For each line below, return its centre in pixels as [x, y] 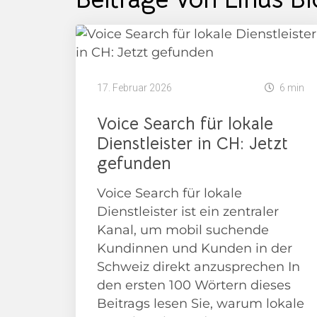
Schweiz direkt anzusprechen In [198, 267]
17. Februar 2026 [134, 88]
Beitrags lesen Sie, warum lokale [201, 304]
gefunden [134, 163]
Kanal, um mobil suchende [183, 230]
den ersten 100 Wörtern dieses [194, 285]
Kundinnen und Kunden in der [195, 248]
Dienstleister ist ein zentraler [188, 212]
